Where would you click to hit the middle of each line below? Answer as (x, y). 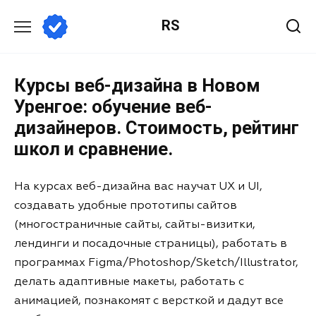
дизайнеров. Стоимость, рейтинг (157, 128)
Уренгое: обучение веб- (113, 107)
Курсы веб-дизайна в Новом (137, 85)
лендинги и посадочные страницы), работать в (151, 244)
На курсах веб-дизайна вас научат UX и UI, (138, 187)
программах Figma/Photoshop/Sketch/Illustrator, (156, 263)
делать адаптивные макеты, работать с (129, 282)
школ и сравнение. (93, 149)
